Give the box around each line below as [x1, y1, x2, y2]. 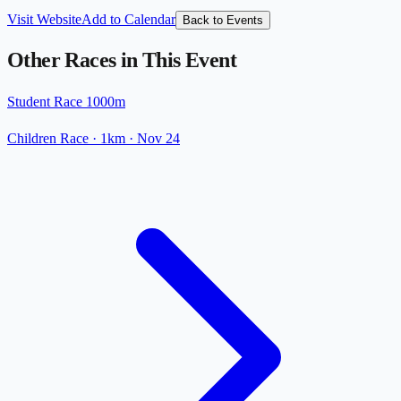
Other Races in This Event [7, 48, 236, 73]
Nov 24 [137, 131, 180, 147]
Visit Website [7, 11, 81, 27]
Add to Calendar [81, 11, 175, 27]
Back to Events [183, 13, 263, 27]
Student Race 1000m [7, 94, 125, 110]
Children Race [7, 131, 89, 147]
